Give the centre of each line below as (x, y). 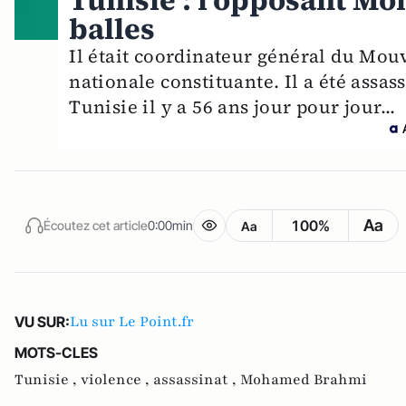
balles (112, 29)
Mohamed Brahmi (304, 380)
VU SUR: (42, 322)
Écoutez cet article (96, 225)
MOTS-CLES (56, 353)
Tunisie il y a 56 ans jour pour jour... (232, 107)
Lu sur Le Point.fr (132, 322)
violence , (117, 380)
